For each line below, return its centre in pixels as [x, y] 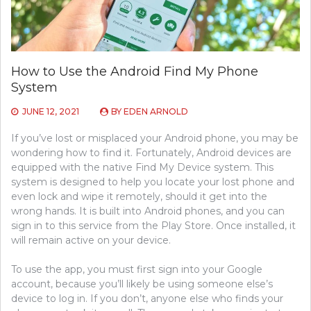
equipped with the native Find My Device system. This [142, 168]
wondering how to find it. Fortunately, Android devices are [151, 153]
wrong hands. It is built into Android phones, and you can [148, 211]
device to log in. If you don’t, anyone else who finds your [147, 299]
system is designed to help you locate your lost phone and [153, 182]
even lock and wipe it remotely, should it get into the [139, 197]
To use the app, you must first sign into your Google [137, 270]
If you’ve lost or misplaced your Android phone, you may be [155, 138]
